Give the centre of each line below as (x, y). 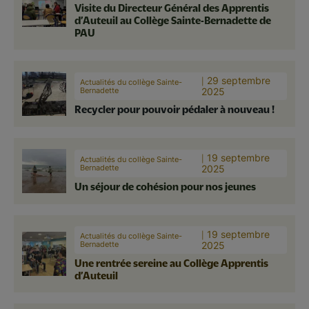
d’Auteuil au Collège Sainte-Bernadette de (173, 20)
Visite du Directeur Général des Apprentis (172, 7)
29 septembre (238, 80)
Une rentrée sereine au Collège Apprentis (171, 262)
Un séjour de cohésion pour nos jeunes (165, 186)
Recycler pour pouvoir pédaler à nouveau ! (175, 109)
